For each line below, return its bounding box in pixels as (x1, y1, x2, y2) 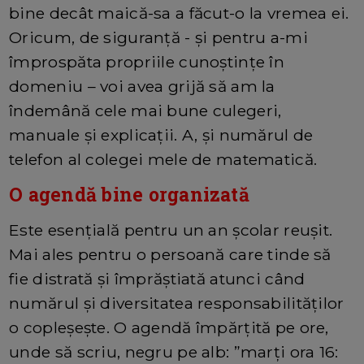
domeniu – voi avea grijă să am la (9, 76, 275, 96)
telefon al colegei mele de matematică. (9, 149, 318, 169)
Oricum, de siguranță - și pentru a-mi (9, 27, 308, 47)
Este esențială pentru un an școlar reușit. (9, 219, 333, 240)
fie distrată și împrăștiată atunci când (9, 268, 305, 288)
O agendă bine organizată (9, 181, 249, 206)
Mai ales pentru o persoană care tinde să (9, 244, 331, 264)
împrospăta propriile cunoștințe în (9, 51, 284, 71)
